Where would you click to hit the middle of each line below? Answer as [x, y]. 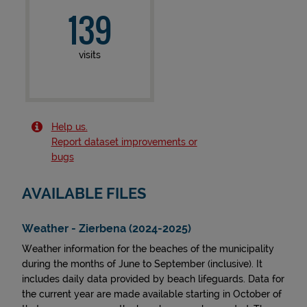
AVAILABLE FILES [84, 194]
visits [89, 55]
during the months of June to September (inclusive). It [142, 264]
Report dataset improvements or [124, 142]
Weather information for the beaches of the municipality [148, 249]
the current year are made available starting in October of [152, 294]
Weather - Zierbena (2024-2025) [107, 229]
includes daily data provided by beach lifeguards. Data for [153, 279]
